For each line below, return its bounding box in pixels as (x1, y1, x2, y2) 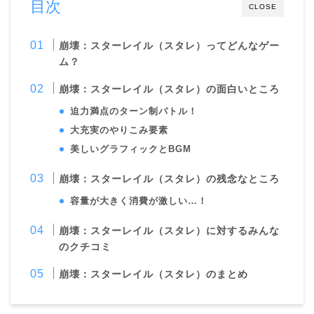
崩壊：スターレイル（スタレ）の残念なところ (59, 172, 280, 184)
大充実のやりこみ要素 (70, 124, 169, 135)
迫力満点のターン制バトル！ (70, 105, 198, 116)
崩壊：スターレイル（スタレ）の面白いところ (59, 83, 280, 95)
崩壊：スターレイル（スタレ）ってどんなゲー (59, 39, 280, 51)
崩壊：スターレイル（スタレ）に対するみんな (59, 224, 280, 236)
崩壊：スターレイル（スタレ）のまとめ (59, 268, 249, 280)
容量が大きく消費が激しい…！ (70, 195, 208, 206)
